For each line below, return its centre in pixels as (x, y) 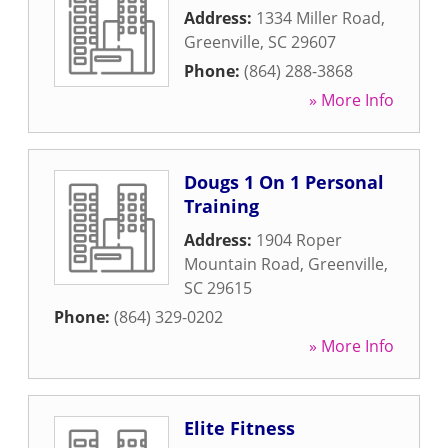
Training (221, 206)
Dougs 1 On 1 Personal (284, 182)
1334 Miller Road (318, 18)
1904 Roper (299, 240)
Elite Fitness (239, 428)
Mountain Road (242, 264)
